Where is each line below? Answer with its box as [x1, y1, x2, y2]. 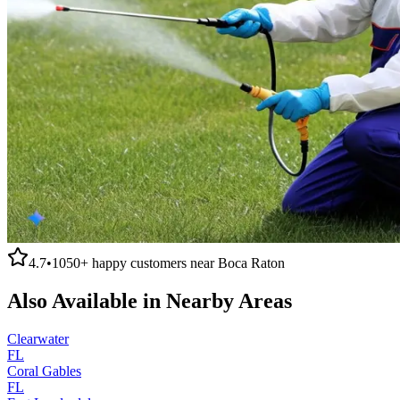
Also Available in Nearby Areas [7, 288, 292, 312]
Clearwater [7, 330, 69, 346]
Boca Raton [218, 254, 285, 271]
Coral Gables [7, 362, 81, 379]
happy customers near [88, 254, 218, 271]
